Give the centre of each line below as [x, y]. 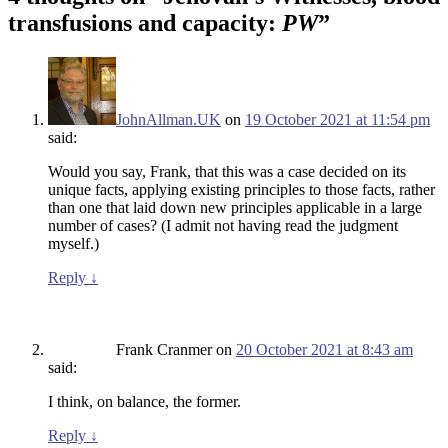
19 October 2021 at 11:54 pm [337, 120]
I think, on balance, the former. [144, 402]
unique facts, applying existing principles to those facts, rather [241, 190]
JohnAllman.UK [168, 120]
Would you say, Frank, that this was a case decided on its [227, 172]
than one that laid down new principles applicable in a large [235, 208]
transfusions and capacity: [145, 23]
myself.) [73, 244]
